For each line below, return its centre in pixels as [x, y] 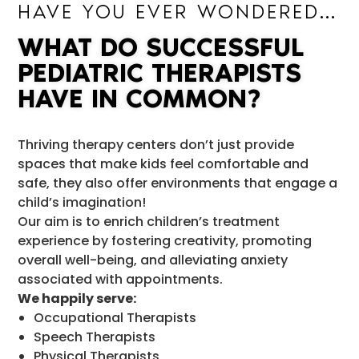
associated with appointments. [120, 279]
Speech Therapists [95, 337]
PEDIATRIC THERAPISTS [159, 73]
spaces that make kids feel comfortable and [163, 164]
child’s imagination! [82, 202]
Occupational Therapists [115, 318]
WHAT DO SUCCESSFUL [161, 47]
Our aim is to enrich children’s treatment [149, 222]
